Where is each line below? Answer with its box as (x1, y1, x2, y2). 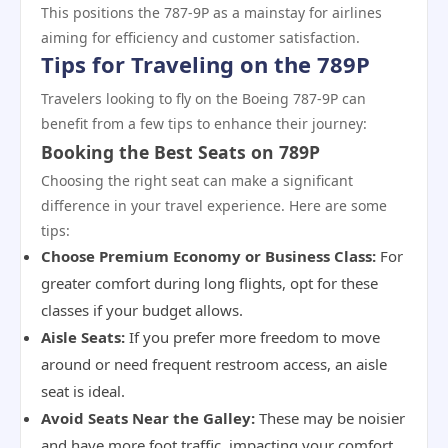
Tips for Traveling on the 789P (41, 49, 370, 79)
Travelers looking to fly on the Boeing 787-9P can (41, 89, 366, 108)
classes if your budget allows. (41, 300, 243, 320)
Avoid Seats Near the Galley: (41, 408, 255, 428)
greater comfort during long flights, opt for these (41, 273, 378, 293)
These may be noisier (255, 408, 405, 428)
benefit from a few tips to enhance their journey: (41, 114, 367, 133)
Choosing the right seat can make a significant (41, 171, 353, 190)
